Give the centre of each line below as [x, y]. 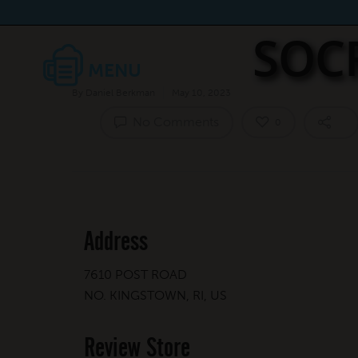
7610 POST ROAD [135, 274]
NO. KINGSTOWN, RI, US [155, 295]
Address [116, 241]
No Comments [174, 122]
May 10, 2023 [201, 93]
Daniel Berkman [120, 93]
